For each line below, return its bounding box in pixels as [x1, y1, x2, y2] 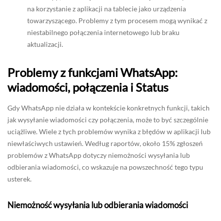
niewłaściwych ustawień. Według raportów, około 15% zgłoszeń [7, 139, 203, 147]
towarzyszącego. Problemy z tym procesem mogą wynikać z [27, 16, 207, 25]
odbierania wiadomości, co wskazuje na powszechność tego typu [7, 162, 203, 171]
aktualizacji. [27, 39, 63, 48]
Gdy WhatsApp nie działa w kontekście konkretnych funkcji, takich [7, 103, 210, 112]
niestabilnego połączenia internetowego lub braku [27, 28, 180, 37]
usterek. [7, 174, 32, 183]
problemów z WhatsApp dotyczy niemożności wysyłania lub [7, 150, 190, 159]
